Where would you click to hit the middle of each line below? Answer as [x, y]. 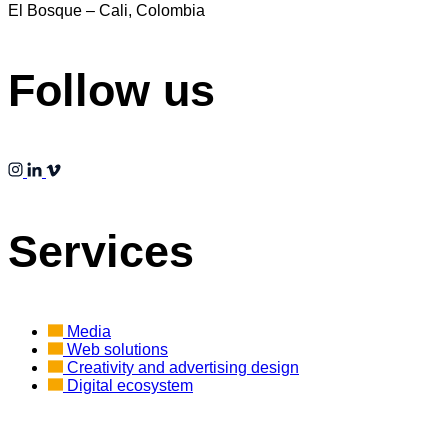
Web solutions [117, 349]
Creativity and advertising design [183, 367]
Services [101, 251]
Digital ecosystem [130, 385]
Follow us [111, 90]
